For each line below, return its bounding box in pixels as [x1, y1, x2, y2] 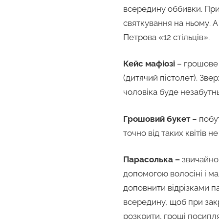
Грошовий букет [123, 113, 190, 124]
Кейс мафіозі [123, 59, 175, 69]
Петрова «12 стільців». [123, 32, 210, 42]
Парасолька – [123, 154, 180, 165]
